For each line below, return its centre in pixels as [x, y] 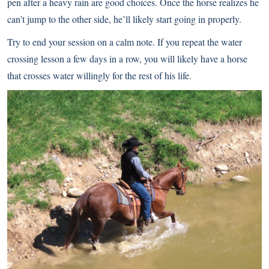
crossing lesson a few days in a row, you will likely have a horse [127, 58]
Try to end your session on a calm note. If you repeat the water [125, 41]
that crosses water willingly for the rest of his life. [99, 75]
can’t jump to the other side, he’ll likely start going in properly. [124, 19]
